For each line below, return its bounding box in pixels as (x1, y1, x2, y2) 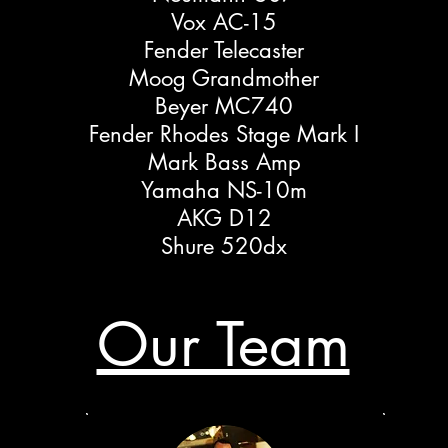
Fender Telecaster (144, 36, 304, 65)
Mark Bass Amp (147, 148, 301, 177)
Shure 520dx (161, 232, 287, 261)
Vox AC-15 (171, 8, 277, 37)
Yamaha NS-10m (141, 176, 307, 205)
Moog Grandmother (129, 64, 319, 93)
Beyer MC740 (155, 92, 293, 121)
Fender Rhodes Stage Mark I (89, 120, 359, 149)
